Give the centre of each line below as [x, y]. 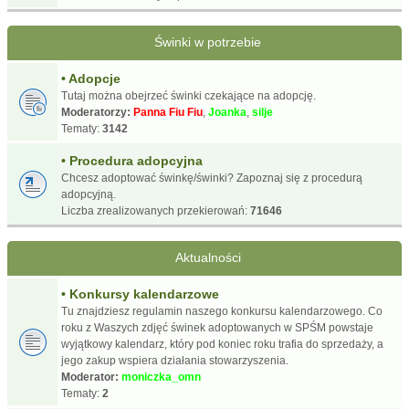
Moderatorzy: [96, 112]
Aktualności [208, 257]
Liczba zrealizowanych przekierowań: [156, 210]
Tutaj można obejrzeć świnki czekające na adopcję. [189, 95]
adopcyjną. [89, 194]
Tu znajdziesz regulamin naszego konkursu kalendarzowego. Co [222, 311]
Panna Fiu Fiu [168, 112]
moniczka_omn [161, 377]
